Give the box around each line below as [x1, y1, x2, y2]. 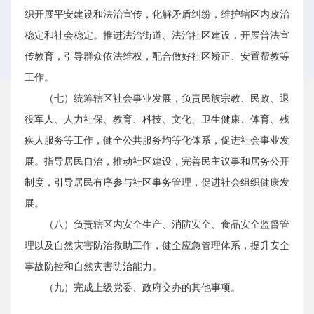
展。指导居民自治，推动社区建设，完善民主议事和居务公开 [25, 156, 289, 167]
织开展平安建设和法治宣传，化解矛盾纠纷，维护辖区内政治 [25, 9, 289, 20]
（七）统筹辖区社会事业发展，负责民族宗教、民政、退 [44, 93, 289, 104]
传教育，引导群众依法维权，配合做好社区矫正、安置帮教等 [25, 51, 289, 62]
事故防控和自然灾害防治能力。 [25, 261, 162, 272]
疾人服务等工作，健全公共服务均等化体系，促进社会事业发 [25, 135, 289, 146]
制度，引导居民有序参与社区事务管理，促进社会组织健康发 [25, 177, 289, 188]
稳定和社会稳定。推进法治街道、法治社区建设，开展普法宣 [25, 30, 289, 41]
